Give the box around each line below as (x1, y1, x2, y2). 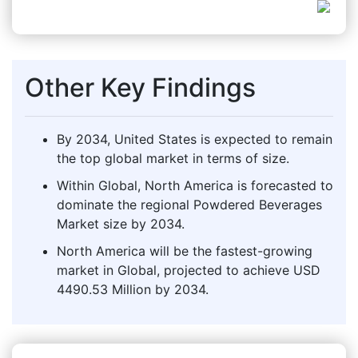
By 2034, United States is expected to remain (57, 130, 332, 147)
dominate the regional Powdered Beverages (57, 196, 322, 213)
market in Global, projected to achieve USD (57, 261, 320, 278)
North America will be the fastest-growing (57, 242, 312, 259)
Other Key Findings (25, 71, 256, 103)
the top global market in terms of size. (57, 149, 289, 166)
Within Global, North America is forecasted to (57, 177, 333, 193)
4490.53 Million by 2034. (57, 280, 209, 297)
